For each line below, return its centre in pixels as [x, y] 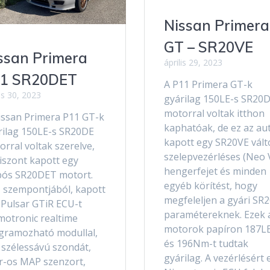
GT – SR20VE [208, 47]
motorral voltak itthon [214, 114]
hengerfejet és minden [215, 171]
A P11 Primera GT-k [208, 85]
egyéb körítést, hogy [210, 186]
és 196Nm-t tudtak [206, 244]
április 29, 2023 [193, 63]
